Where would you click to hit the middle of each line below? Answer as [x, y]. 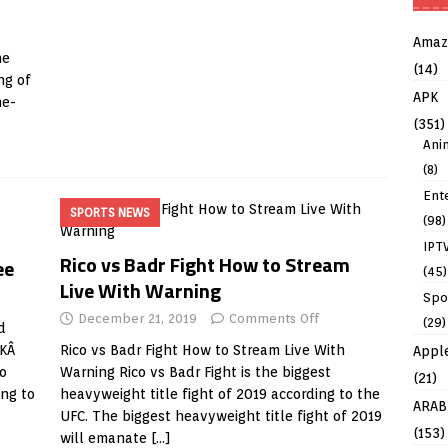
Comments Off [273, 318]
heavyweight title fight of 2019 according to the [219, 394]
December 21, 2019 [137, 318]
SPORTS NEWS [109, 212]
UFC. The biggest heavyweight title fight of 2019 [220, 416]
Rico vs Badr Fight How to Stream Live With [202, 350]
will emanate [105, 438]
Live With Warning [140, 290]
